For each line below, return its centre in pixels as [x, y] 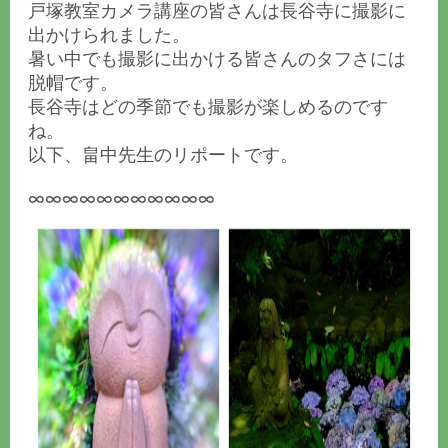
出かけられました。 [109, 35]
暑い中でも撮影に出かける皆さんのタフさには [217, 59]
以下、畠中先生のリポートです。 [163, 155]
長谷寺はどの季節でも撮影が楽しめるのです [208, 107]
